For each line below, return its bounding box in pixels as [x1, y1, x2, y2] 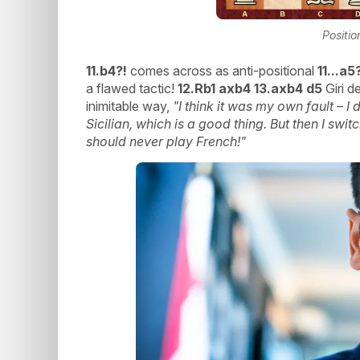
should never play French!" [86, 133, 246, 149]
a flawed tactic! [86, 80, 178, 96]
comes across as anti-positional [130, 62, 317, 79]
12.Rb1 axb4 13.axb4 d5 [178, 80, 322, 96]
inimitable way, [86, 97, 173, 114]
